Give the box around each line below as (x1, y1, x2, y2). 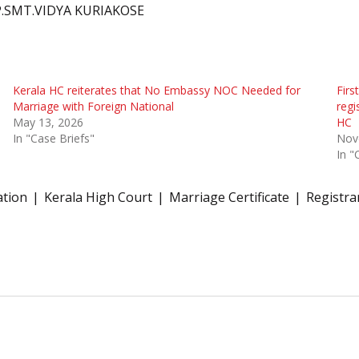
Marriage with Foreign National (12, 99, 174, 115)
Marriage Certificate (169, 188, 289, 207)
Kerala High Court (44, 188, 152, 207)
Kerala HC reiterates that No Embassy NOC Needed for (12, 83, 301, 99)
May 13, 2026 (12, 115, 83, 131)
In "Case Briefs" (12, 131, 95, 147)
